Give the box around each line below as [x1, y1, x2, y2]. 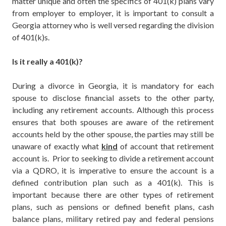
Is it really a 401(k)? [12, 56, 83, 67]
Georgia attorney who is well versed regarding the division [12, 20, 214, 30]
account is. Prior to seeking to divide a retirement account [12, 153, 214, 163]
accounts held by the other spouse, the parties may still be [12, 129, 214, 139]
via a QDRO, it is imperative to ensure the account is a [12, 165, 214, 176]
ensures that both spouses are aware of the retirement [12, 117, 214, 127]
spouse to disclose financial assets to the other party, [12, 93, 214, 103]
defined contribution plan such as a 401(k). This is [12, 178, 214, 188]
